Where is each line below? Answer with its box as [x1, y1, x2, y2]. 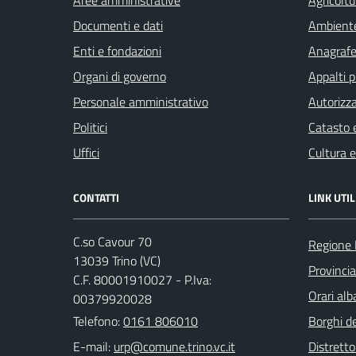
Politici [73, 117, 107, 137]
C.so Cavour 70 [73, 231, 152, 251]
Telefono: [73, 311, 123, 331]
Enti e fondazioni [73, 41, 161, 60]
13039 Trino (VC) [73, 250, 161, 270]
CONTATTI [73, 188, 119, 206]
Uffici [73, 142, 99, 162]
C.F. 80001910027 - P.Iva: [73, 269, 211, 289]
